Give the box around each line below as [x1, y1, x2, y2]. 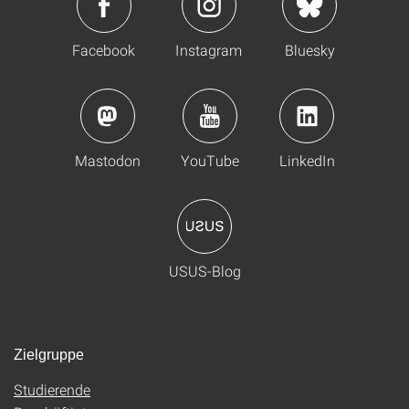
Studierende [14, 380, 90, 399]
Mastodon [74, 151, 141, 170]
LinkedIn [278, 151, 335, 170]
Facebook [72, 40, 135, 59]
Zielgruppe [14, 347, 84, 362]
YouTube [180, 151, 239, 170]
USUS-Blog [168, 261, 241, 280]
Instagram [175, 40, 242, 59]
